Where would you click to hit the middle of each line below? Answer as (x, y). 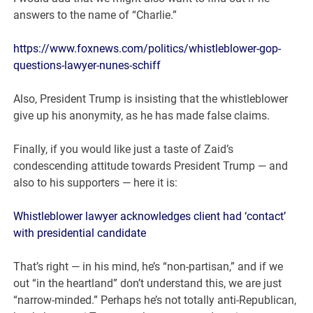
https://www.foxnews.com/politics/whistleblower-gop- (147, 48)
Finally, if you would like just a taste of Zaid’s (124, 149)
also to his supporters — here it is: (96, 182)
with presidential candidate (80, 233)
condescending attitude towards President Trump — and (151, 166)
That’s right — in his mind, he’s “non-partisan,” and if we (148, 266)
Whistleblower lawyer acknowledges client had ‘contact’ (150, 216)
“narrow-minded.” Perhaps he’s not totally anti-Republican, (155, 300)
